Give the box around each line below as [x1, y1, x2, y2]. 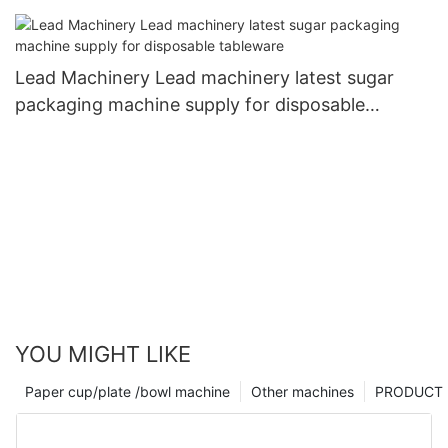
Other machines [251, 382, 354, 400]
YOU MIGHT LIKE [15, 340, 191, 367]
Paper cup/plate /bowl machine [25, 382, 230, 400]
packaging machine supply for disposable [15, 94, 365, 116]
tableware [15, 121, 99, 143]
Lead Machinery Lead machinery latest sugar [15, 67, 394, 89]
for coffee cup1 [15, 3, 144, 25]
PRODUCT [375, 382, 443, 400]
